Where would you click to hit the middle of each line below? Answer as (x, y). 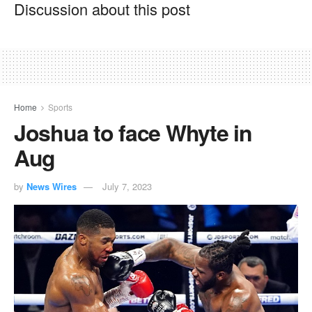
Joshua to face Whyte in (133, 132)
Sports (60, 107)
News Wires (52, 186)
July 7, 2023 (127, 186)
